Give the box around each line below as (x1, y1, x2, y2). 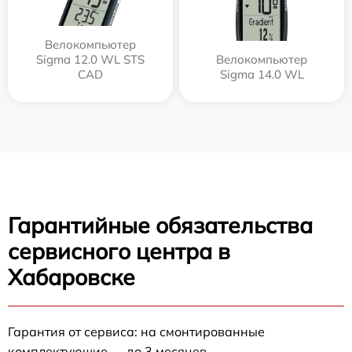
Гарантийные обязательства (8, 211, 313, 240)
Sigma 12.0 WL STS (36, 52, 145, 68)
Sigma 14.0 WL (219, 67, 304, 82)
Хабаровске (8, 263, 135, 291)
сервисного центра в (8, 237, 230, 266)
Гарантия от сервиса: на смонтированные (8, 324, 265, 340)
